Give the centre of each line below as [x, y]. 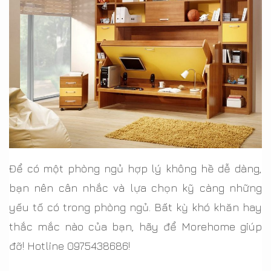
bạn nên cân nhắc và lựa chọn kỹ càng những [135, 188]
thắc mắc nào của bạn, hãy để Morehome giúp [135, 226]
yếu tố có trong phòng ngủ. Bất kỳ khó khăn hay [135, 207]
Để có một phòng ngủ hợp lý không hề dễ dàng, [135, 168]
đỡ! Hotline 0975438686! [70, 246]
